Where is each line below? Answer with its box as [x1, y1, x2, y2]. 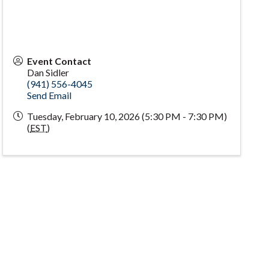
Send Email [27, 89, 72, 101]
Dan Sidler [27, 66, 70, 78]
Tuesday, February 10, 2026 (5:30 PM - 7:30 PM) [27, 110, 228, 122]
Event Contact [27, 55, 92, 67]
